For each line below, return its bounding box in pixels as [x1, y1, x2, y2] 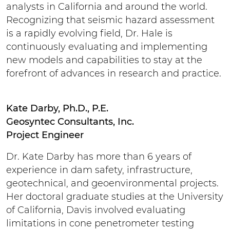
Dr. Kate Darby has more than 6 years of [6, 150, 191, 162]
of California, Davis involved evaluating [6, 204, 185, 216]
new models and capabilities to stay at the [6, 54, 202, 66]
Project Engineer [6, 129, 84, 141]
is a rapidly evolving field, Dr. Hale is [6, 27, 172, 39]
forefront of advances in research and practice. [6, 67, 221, 79]
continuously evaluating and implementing [6, 41, 207, 52]
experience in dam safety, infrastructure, [6, 164, 193, 176]
